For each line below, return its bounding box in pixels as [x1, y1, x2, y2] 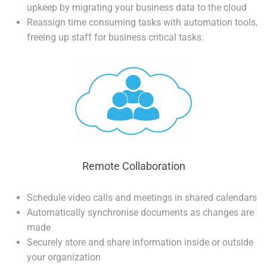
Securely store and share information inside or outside [27, 237, 253, 249]
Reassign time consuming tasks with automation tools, [27, 17, 257, 29]
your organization [27, 252, 101, 263]
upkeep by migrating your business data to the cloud [27, 2, 247, 14]
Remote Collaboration [82, 160, 185, 173]
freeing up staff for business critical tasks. [27, 32, 204, 44]
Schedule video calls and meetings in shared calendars [27, 192, 257, 204]
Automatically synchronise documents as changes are [27, 207, 254, 219]
